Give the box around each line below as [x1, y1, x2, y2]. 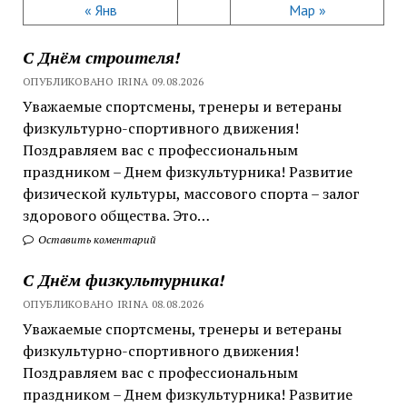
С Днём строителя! [22, 45, 180, 68]
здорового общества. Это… [22, 204, 210, 225]
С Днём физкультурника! [22, 268, 224, 291]
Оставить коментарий [35, 232, 156, 246]
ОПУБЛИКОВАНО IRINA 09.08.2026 [22, 74, 204, 88]
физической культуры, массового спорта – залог [22, 183, 360, 203]
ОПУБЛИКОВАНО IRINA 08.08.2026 [22, 296, 204, 311]
